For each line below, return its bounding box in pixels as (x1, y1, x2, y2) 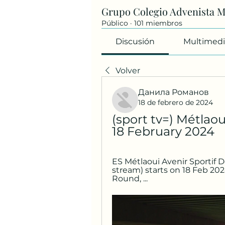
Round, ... (112, 174, 148, 183)
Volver (116, 66, 140, 75)
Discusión (116, 37, 155, 46)
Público (101, 19, 128, 28)
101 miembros (134, 19, 182, 28)
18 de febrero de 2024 (138, 98, 213, 107)
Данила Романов (138, 87, 209, 97)
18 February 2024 (112, 124, 214, 139)
